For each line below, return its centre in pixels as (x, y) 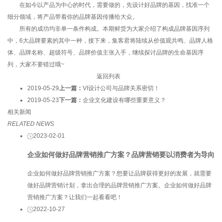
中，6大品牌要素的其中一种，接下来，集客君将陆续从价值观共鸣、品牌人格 (110, 40)
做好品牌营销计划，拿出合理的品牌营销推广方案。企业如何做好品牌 (119, 185)
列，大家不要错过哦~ (36, 64)
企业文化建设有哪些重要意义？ (124, 100)
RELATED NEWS (31, 124)
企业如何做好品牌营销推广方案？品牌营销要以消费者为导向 (121, 154)
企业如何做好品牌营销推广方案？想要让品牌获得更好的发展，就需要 (119, 173)
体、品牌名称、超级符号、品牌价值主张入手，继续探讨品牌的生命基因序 (106, 52)
